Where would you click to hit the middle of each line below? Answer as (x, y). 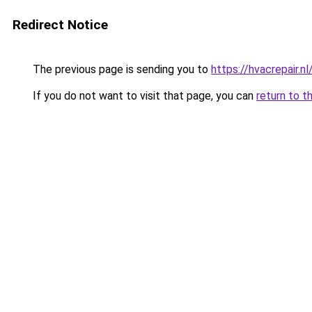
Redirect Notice (60, 25)
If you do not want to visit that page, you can (143, 96)
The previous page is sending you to (120, 69)
